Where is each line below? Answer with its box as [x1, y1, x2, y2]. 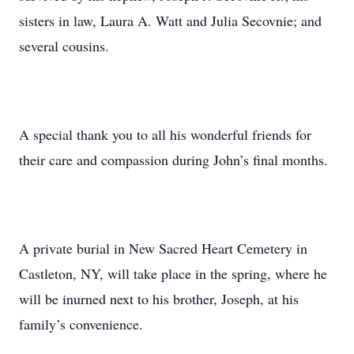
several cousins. [19, 36, 109, 55]
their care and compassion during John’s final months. [19, 150, 328, 169]
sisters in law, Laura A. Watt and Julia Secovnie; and [19, 11, 322, 30]
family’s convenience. [19, 314, 143, 333]
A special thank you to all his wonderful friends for [19, 125, 311, 144]
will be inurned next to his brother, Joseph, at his [19, 289, 299, 308]
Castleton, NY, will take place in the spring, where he [19, 264, 327, 283]
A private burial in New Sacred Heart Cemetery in [19, 239, 307, 258]
